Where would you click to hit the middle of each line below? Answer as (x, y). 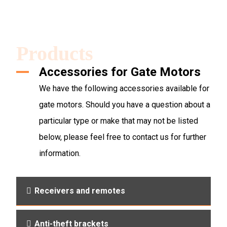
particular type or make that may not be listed (119, 121)
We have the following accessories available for (124, 88)
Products (55, 53)
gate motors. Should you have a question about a (125, 104)
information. (60, 153)
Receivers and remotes (80, 191)
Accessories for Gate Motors (120, 72)
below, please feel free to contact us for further (123, 137)
